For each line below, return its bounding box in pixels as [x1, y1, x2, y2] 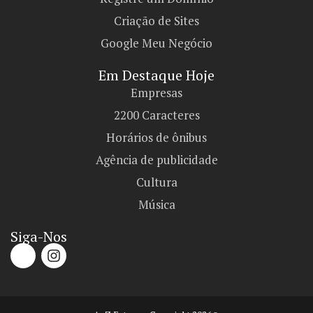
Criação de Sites [114, 13, 199, 29]
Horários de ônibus [106, 129, 207, 146]
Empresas [131, 85, 182, 101]
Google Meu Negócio [101, 35, 212, 52]
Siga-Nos [10, 227, 67, 247]
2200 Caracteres [113, 107, 200, 124]
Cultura [136, 174, 177, 191]
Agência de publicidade [95, 152, 218, 168]
